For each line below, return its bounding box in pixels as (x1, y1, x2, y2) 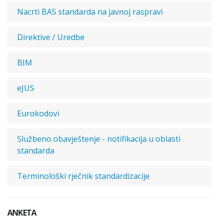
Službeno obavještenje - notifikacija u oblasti (17, 133, 180, 144)
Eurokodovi (17, 108, 59, 119)
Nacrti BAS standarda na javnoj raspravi (17, 6, 163, 17)
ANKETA (7, 207, 37, 218)
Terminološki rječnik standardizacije (17, 171, 150, 181)
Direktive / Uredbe (17, 32, 85, 43)
